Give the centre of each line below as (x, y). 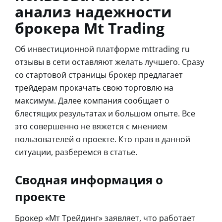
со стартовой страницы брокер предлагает (99, 75)
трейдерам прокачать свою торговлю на (94, 87)
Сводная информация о (89, 179)
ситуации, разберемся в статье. (76, 152)
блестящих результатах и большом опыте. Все (105, 113)
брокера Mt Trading (90, 28)
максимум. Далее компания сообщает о (92, 100)
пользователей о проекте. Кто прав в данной (103, 139)
